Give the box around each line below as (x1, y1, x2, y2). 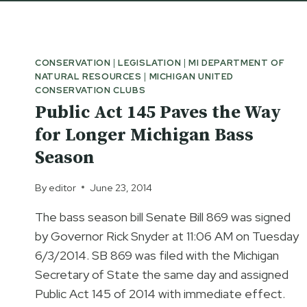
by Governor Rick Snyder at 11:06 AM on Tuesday (35, 228, 299, 244)
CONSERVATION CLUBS (35, 84, 146, 96)
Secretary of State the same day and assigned (35, 266, 288, 282)
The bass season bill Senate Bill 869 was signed (35, 208, 291, 225)
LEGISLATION (118, 57, 182, 69)
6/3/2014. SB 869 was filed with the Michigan (35, 247, 279, 263)
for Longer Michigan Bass (35, 124, 254, 147)
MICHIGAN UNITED (149, 71, 234, 82)
